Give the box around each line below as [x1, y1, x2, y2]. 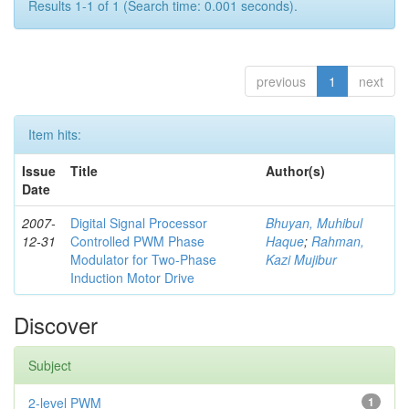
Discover [14, 309, 98, 341]
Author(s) [266, 162, 325, 180]
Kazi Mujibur [266, 250, 337, 268]
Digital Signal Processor [70, 214, 207, 232]
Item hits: [28, 125, 81, 143]
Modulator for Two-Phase [70, 250, 216, 268]
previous [257, 72, 306, 90]
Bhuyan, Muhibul [266, 214, 362, 232]
